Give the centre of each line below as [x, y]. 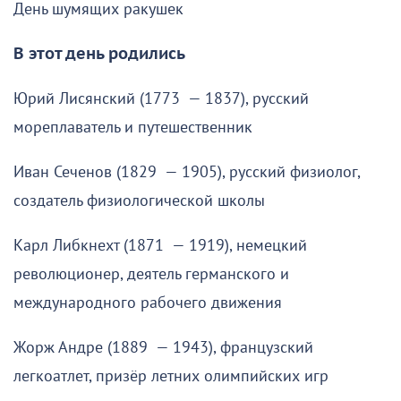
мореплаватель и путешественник [133, 128]
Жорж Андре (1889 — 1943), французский [163, 348]
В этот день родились [99, 55]
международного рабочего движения [148, 303]
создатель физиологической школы [139, 201]
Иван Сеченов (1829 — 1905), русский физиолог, [187, 173]
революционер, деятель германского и [151, 275]
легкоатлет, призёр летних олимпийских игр [171, 377]
